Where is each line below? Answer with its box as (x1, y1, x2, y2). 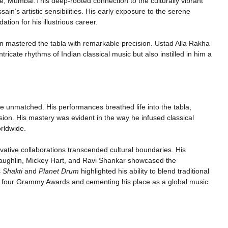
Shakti (3, 166, 22, 175)
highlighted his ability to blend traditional (79, 166, 209, 175)
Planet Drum (39, 166, 79, 175)
